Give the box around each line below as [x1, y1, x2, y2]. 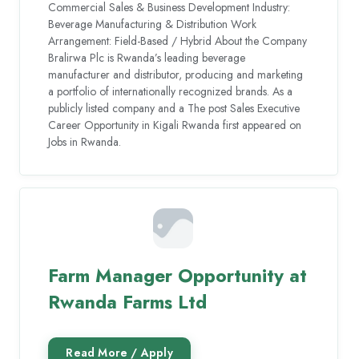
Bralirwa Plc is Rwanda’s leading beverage [48, 50, 246, 67]
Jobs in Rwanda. [48, 134, 122, 151]
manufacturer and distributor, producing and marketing [48, 67, 304, 83]
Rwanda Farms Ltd [48, 288, 208, 316]
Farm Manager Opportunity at [48, 261, 308, 289]
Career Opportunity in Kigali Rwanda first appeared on [48, 117, 302, 134]
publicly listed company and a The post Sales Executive [48, 100, 301, 117]
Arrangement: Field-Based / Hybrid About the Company [48, 33, 308, 50]
